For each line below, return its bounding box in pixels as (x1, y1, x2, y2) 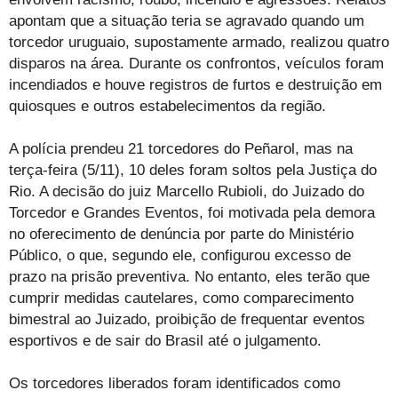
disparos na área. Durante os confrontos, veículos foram (9, 54, 384, 72)
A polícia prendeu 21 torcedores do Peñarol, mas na (9, 139, 353, 157)
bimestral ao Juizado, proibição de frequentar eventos (9, 310, 365, 328)
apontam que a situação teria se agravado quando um (9, 12, 364, 29)
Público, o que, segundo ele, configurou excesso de (9, 246, 351, 264)
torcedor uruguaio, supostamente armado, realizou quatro (9, 33, 389, 51)
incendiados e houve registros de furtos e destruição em (9, 76, 382, 93)
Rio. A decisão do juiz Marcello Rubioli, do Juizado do (9, 182, 364, 200)
